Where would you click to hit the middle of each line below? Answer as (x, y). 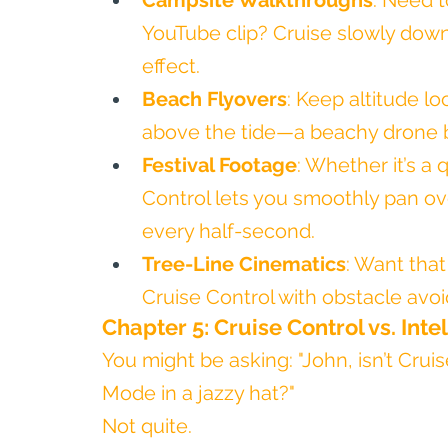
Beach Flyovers (214, 99)
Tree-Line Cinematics (244, 264)
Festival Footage (219, 165)
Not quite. (147, 426)
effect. (171, 66)
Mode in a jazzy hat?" (198, 393)
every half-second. (228, 231)
